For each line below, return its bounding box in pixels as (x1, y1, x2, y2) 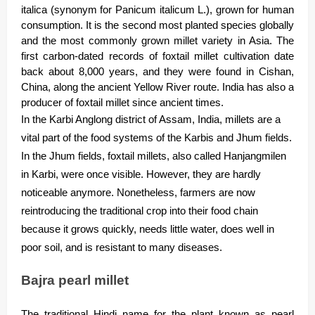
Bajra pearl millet (21, 272, 129, 288)
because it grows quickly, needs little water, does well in (21, 223, 274, 235)
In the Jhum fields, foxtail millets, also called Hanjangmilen (21, 150, 286, 162)
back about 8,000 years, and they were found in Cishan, (21, 65, 294, 77)
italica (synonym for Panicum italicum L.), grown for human (21, 4, 294, 15)
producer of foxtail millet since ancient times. (21, 96, 224, 108)
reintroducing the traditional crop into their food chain (21, 205, 258, 217)
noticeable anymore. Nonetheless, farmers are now (21, 186, 255, 198)
